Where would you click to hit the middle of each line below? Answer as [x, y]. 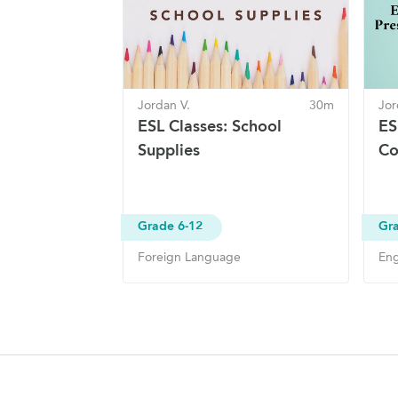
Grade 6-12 [170, 226]
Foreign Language [189, 257]
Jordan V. [164, 106]
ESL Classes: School [210, 127]
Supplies [169, 151]
